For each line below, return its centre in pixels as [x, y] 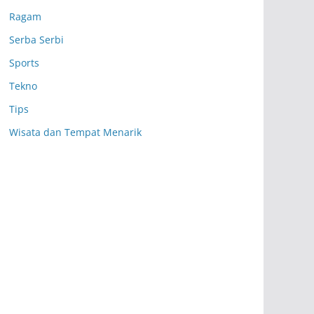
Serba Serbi [36, 40]
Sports [24, 63]
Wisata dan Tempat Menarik [75, 132]
